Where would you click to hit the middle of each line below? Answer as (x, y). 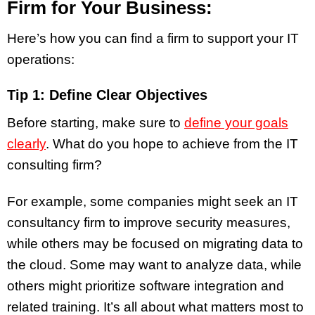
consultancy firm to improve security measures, (149, 223)
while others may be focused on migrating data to (155, 244)
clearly (26, 143)
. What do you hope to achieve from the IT (172, 143)
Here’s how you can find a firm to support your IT (153, 38)
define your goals (236, 122)
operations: (41, 59)
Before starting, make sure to (96, 122)
